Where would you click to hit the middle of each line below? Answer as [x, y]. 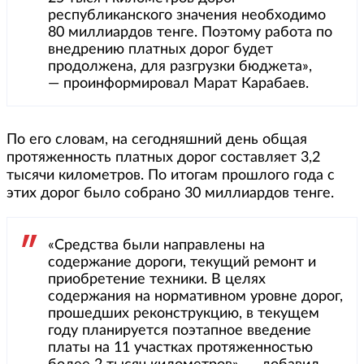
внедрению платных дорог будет [160, 50]
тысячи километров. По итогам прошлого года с [171, 175]
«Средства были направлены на [156, 245]
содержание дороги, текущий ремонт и [182, 262]
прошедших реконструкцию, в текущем [184, 314]
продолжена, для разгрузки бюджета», [180, 67]
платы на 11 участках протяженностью [180, 348]
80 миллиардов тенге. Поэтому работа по [190, 32]
